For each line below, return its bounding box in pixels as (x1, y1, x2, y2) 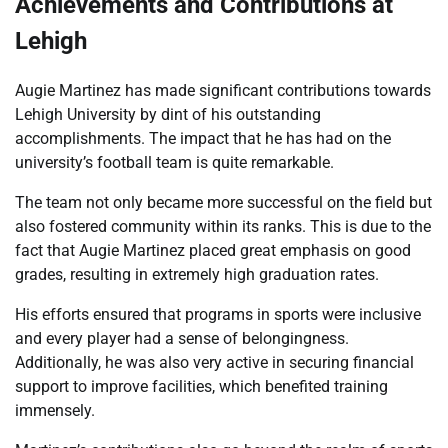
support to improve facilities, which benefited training (15, 377, 388, 397)
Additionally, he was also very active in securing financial (15, 353, 414, 373)
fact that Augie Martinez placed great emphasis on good (15, 241, 411, 261)
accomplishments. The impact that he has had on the (15, 129, 391, 149)
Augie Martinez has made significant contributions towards (15, 81, 431, 101)
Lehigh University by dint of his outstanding (15, 105, 321, 125)
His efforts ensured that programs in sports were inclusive (15, 305, 421, 325)
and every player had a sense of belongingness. (15, 329, 349, 349)
